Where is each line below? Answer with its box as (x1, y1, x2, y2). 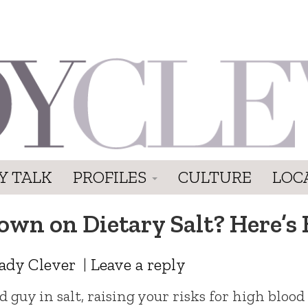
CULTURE (178, 166, 252, 187)
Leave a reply (91, 254, 186, 274)
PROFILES (73, 166, 151, 187)
